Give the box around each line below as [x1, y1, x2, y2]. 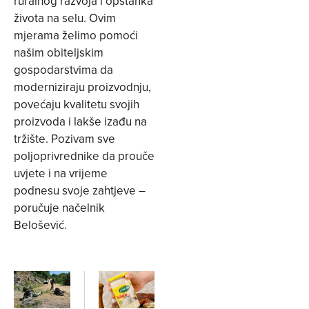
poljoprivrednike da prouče [14, 147, 154, 164]
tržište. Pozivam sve [14, 130, 115, 147]
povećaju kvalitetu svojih [14, 95, 139, 112]
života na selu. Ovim [14, 9, 116, 26]
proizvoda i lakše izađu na [14, 112, 147, 130]
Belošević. [14, 216, 67, 233]
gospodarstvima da [14, 61, 113, 78]
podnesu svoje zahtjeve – [14, 181, 146, 199]
